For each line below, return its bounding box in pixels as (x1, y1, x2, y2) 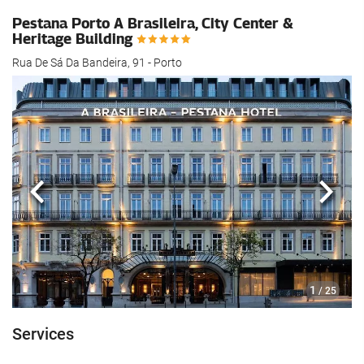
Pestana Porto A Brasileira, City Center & (12, 14, 293, 32)
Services (12, 323, 74, 344)
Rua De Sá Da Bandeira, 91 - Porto (12, 56, 182, 70)
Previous (36, 193, 97, 213)
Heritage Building (12, 29, 136, 47)
